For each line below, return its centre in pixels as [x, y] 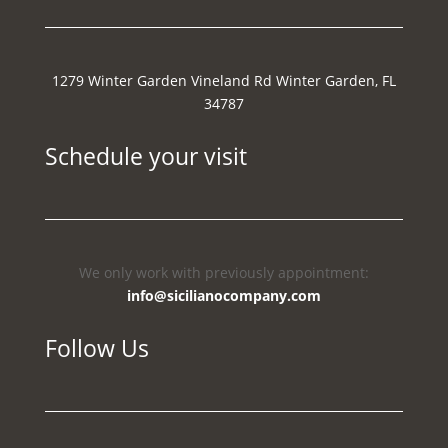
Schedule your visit [145, 155]
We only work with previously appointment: [223, 272]
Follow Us [96, 347]
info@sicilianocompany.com [223, 295]
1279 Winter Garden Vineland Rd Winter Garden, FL [223, 80]
